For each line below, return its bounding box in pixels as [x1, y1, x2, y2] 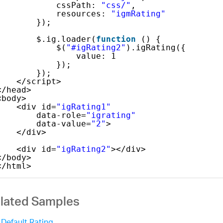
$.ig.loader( [36, 34, 96, 44]
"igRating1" [56, 102, 111, 111]
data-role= [36, 110, 86, 120]
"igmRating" [111, 8, 166, 18]
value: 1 [76, 51, 116, 61]
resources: [56, 8, 111, 18]
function [96, 34, 136, 44]
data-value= [36, 118, 91, 128]
